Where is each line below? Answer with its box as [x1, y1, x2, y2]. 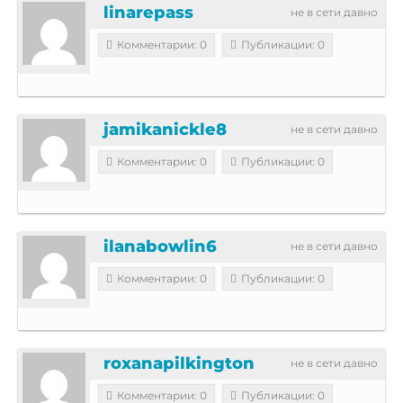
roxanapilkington [103, 353, 255, 373]
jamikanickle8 [103, 119, 227, 139]
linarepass [103, 2, 193, 22]
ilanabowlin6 [103, 236, 217, 256]
